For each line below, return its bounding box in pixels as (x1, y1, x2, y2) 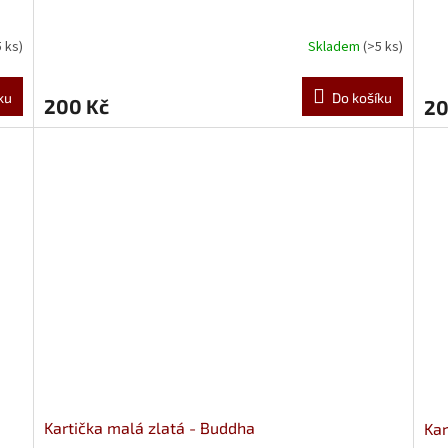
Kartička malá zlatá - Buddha (44, 417, 256, 437)
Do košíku (331, 88, 392, 106)
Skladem (307, 37, 363, 58)
